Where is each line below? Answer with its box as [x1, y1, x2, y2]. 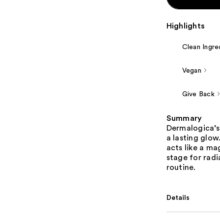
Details [166, 194, 190, 202]
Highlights [166, 22, 205, 30]
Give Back [182, 91, 215, 98]
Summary [166, 114, 202, 123]
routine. [166, 164, 196, 172]
